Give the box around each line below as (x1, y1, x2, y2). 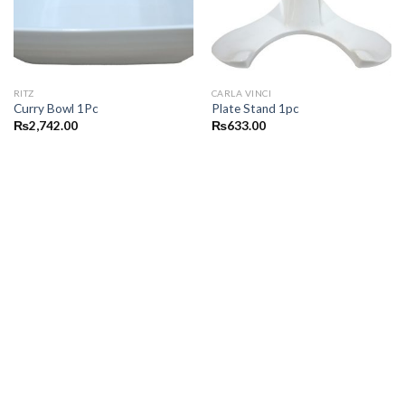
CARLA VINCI (211, 87, 272, 99)
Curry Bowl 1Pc (13, 101, 99, 117)
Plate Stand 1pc (211, 101, 299, 117)
